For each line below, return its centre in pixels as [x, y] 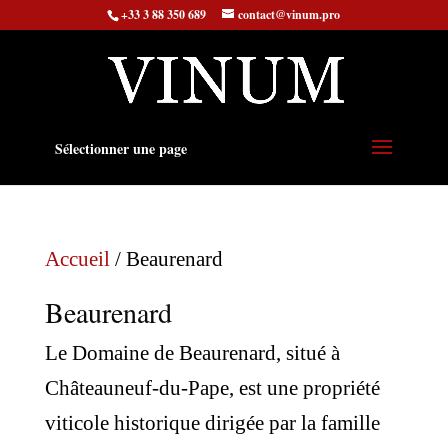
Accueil [77, 259]
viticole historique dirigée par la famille [212, 423]
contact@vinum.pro [289, 14]
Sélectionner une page [120, 148]
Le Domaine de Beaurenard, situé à [192, 353]
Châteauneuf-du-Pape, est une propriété [212, 388]
